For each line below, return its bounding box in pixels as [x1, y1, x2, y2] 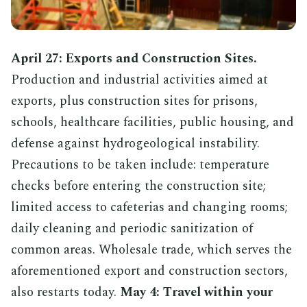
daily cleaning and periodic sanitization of [11, 218, 253, 238]
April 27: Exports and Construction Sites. [11, 48, 257, 69]
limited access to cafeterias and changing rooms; [11, 197, 288, 217]
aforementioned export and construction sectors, [11, 260, 288, 281]
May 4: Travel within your [120, 282, 273, 302]
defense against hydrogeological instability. [11, 133, 260, 153]
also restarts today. [11, 282, 120, 302]
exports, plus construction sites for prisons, [11, 90, 258, 111]
